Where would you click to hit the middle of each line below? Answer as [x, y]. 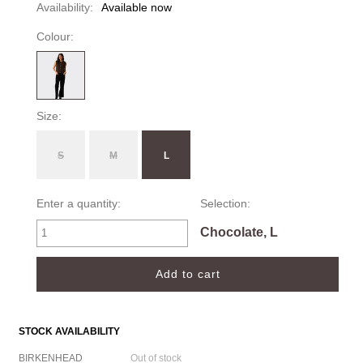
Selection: [225, 203]
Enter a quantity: [79, 203]
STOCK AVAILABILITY [69, 331]
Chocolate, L [239, 232]
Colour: [55, 36]
